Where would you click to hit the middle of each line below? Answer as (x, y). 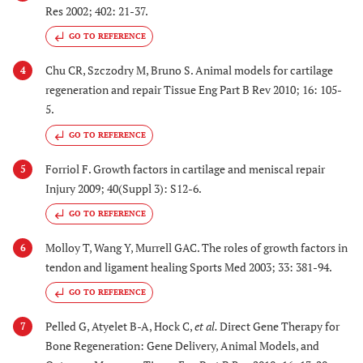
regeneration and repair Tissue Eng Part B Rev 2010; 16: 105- (194, 90)
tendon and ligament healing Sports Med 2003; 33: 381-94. (189, 267)
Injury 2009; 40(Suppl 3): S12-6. (124, 188)
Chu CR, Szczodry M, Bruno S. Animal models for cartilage (189, 70)
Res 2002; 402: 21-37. (97, 11)
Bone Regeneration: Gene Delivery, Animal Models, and (182, 346)
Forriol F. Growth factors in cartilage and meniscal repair (185, 169)
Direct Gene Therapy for (280, 327)
